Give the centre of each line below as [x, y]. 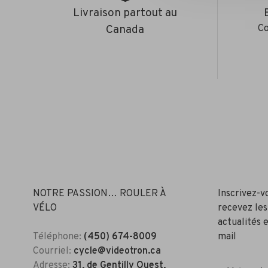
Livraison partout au [125, 13]
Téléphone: [58, 237]
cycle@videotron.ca [117, 251]
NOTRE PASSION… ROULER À [99, 194]
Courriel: [53, 251]
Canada [125, 30]
